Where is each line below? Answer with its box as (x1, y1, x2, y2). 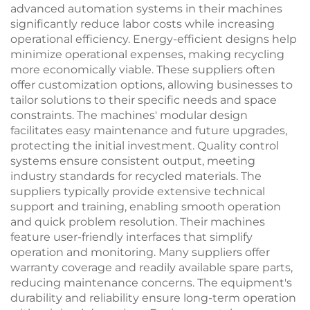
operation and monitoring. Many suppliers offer (10, 246, 270, 259)
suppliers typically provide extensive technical (10, 185, 265, 198)
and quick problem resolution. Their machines (10, 215, 265, 228)
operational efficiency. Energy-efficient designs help (10, 33, 297, 46)
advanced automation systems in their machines (10, 2, 282, 15)
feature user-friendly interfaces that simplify (10, 230, 253, 244)
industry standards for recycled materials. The (10, 170, 262, 183)
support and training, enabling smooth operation (10, 200, 281, 213)
